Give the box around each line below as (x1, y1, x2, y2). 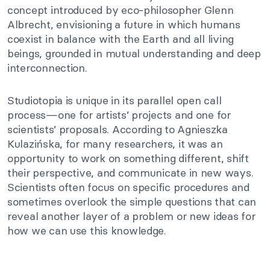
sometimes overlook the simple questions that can (7, 194, 257, 209)
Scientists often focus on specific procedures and (7, 180, 250, 194)
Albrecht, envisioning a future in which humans (7, 17, 240, 31)
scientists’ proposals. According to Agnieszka (7, 122, 228, 136)
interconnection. (7, 60, 87, 75)
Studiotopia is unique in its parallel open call (7, 93, 222, 107)
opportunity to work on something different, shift (7, 151, 249, 165)
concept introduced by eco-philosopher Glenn (7, 2, 234, 17)
